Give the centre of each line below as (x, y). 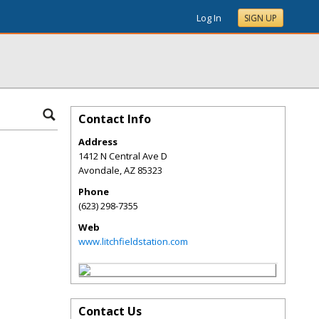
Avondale (99, 170)
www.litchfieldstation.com (133, 241)
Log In (209, 18)
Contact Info (115, 119)
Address (98, 142)
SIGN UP (261, 18)
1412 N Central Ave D (123, 156)
